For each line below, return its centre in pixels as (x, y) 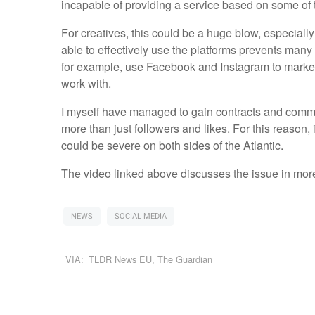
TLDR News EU (121, 259)
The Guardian (185, 259)
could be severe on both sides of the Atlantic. (173, 146)
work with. (87, 84)
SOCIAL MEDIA (140, 217)
